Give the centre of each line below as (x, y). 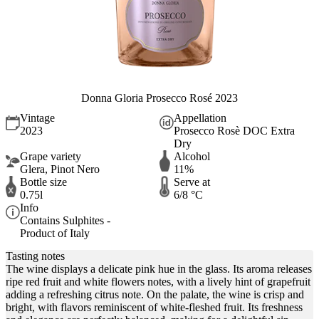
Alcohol (192, 157)
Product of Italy (55, 234)
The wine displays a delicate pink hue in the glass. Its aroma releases (159, 268)
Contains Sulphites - (65, 221)
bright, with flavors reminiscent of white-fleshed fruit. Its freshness (154, 307)
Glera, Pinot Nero (60, 169)
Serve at (192, 182)
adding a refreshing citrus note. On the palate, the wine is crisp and (155, 294)
